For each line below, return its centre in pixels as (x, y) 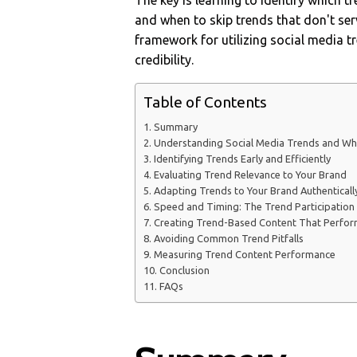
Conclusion (184, 271)
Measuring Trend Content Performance (244, 255)
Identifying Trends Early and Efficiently (242, 159)
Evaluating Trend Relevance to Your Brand (250, 175)
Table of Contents (206, 102)
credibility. (165, 60)
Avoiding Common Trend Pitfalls (228, 239)
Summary (175, 127)
